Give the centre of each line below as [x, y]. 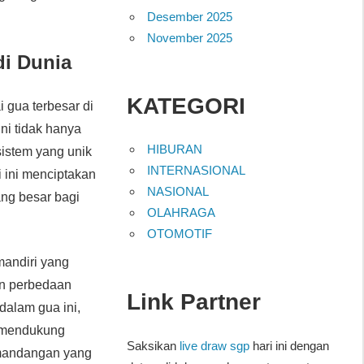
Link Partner [193, 301]
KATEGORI [186, 106]
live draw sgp [214, 346]
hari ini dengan [289, 346]
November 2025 [190, 37]
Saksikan [153, 346]
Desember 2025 [190, 16]
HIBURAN [175, 149]
